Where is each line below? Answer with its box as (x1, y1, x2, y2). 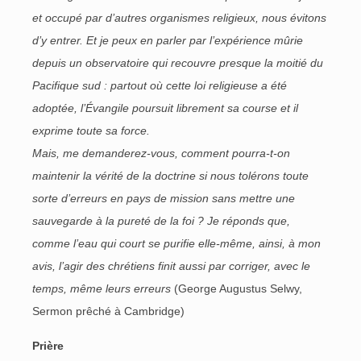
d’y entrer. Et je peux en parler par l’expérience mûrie (32, 34, 303, 47)
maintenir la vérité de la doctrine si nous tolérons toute (32, 169, 309, 182)
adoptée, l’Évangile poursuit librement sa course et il (32, 102, 298, 114)
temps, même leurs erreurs (32, 282, 171, 295)
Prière (32, 339, 64, 352)
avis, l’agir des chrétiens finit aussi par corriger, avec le (32, 259, 310, 272)
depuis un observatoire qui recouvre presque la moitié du (32, 56, 323, 69)
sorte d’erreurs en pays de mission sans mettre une (32, 192, 295, 205)
